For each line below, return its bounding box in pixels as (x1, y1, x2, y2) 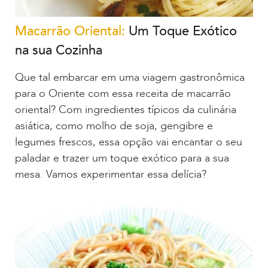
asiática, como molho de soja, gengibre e (15, 118, 213, 133)
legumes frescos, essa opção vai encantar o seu (15, 134, 242, 150)
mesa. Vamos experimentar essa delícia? (15, 166, 206, 182)
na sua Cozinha (15, 41, 102, 59)
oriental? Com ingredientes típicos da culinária (15, 102, 236, 117)
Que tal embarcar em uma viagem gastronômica (15, 69, 245, 85)
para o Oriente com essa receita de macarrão (15, 86, 231, 101)
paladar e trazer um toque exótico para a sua (15, 150, 229, 166)
